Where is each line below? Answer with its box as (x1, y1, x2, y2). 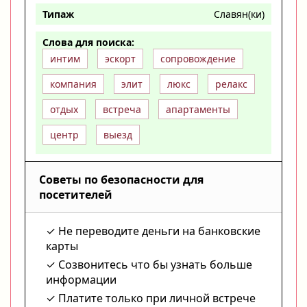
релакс (215, 77, 247, 90)
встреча (103, 103, 141, 116)
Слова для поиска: (42, 36, 134, 49)
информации (46, 272, 116, 287)
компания (50, 77, 97, 90)
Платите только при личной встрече (58, 291, 256, 306)
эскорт (105, 52, 136, 65)
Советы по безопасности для (39, 172, 204, 187)
